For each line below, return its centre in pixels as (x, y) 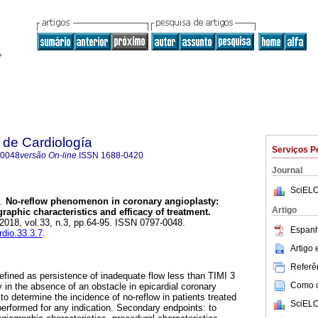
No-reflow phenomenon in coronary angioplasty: (111, 202)
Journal (287, 170)
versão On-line (48, 155)
